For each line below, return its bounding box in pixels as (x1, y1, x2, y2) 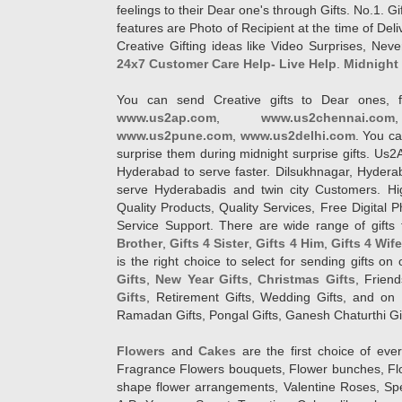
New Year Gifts (155, 272, 249, 286)
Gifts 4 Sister (170, 236, 249, 250)
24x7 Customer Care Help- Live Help (117, 57, 336, 71)
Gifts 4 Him (256, 236, 324, 250)
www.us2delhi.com (240, 128, 355, 143)
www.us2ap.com (117, 110, 216, 125)
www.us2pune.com (117, 128, 232, 143)
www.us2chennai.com (260, 110, 395, 125)
